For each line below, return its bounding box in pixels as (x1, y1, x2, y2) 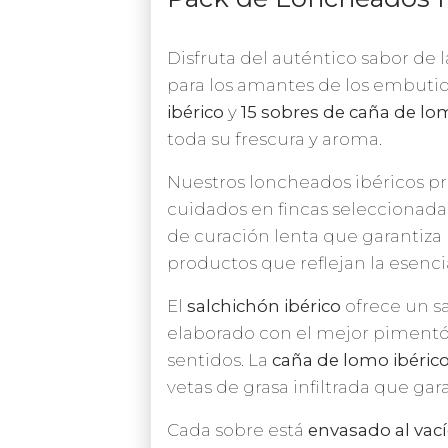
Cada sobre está (167, 419, 308, 440)
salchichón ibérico (187, 295, 341, 316)
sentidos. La (167, 349, 272, 370)
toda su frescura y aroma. (167, 128, 382, 149)
